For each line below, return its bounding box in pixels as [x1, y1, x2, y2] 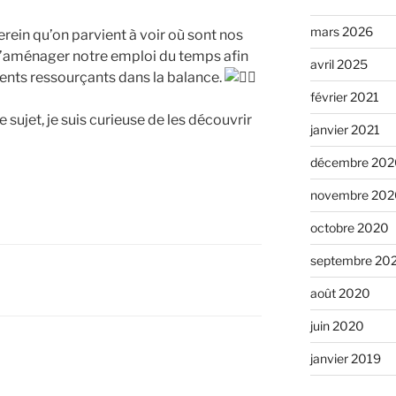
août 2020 [309, 286, 370, 301]
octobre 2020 [309, 220, 389, 236]
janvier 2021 [309, 122, 380, 138]
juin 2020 [309, 318, 364, 334]
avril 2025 [309, 57, 368, 72]
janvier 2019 [309, 351, 381, 367]
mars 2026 [309, 24, 373, 40]
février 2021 [309, 89, 379, 105]
